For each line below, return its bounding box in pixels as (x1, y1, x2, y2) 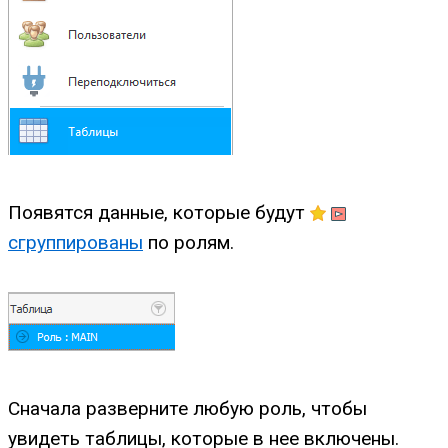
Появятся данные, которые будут (8, 200, 310, 224)
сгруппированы (8, 230, 143, 254)
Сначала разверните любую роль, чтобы (8, 397, 367, 421)
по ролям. (143, 230, 234, 254)
